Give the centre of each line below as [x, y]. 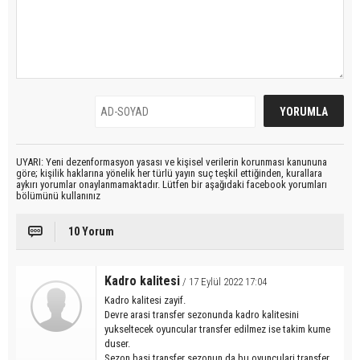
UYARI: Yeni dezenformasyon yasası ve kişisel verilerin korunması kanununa [172, 162]
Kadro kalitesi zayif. [145, 301]
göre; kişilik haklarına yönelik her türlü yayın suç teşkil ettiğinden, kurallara [169, 174]
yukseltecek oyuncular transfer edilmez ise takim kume [217, 329]
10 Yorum [91, 232]
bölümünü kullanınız [58, 196]
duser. [117, 344]
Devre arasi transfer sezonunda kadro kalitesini [202, 315]
